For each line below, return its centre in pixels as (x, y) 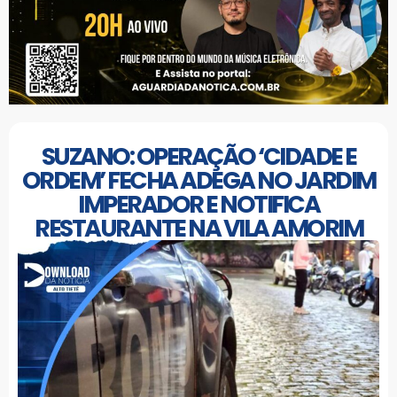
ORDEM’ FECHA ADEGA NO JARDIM (198, 180)
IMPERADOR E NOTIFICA (198, 204)
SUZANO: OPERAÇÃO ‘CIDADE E (198, 156)
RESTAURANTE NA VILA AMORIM (198, 228)
